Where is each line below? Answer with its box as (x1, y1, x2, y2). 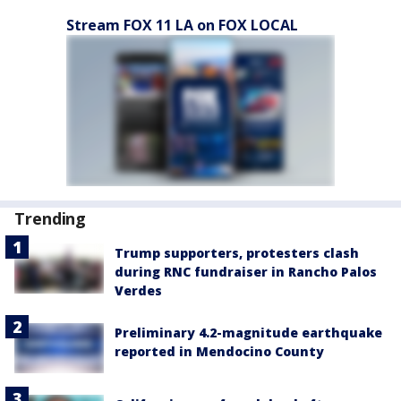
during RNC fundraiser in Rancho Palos (115, 263, 377, 280)
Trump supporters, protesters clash (115, 244, 359, 261)
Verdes (115, 282, 162, 299)
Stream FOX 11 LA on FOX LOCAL (66, 15, 298, 35)
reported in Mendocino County (115, 343, 324, 360)
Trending (14, 208, 87, 229)
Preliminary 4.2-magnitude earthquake (115, 324, 382, 341)
